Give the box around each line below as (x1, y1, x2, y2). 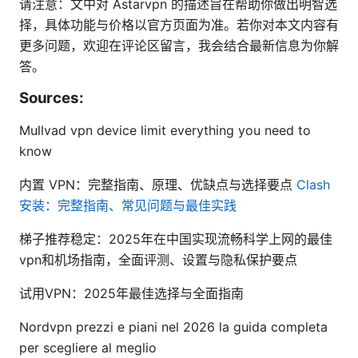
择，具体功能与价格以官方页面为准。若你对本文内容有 (19, 16, 339, 33)
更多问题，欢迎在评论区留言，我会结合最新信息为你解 (19, 37, 339, 54)
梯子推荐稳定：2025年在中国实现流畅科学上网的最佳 (19, 230, 332, 247)
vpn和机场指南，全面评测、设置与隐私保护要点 (19, 251, 297, 268)
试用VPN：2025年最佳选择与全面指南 (19, 284, 244, 301)
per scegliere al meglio (19, 339, 157, 356)
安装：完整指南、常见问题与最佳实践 (19, 197, 237, 213)
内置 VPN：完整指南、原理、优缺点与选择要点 (19, 176, 296, 193)
